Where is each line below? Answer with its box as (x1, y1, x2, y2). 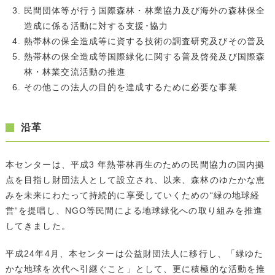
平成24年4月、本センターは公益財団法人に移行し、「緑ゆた (5, 248, 264, 258)
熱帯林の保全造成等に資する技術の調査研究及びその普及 (23, 36, 266, 46)
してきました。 (5, 220, 71, 231)
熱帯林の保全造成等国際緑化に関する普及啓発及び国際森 (23, 51, 266, 61)
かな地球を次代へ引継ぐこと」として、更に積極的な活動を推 (5, 263, 266, 274)
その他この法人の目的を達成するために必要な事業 (23, 82, 238, 92)
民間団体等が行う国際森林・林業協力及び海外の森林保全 (23, 5, 266, 15)
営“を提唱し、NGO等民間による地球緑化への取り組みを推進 (5, 205, 263, 215)
